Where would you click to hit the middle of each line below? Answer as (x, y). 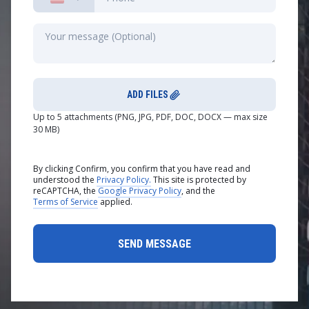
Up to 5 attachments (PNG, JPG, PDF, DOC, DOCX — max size (150, 117)
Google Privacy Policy (140, 191)
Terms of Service (66, 202)
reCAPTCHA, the (66, 191)
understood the (65, 180)
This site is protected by (200, 180)
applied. (115, 202)
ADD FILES (148, 94)
